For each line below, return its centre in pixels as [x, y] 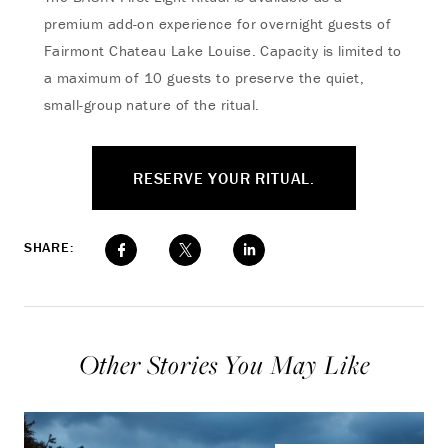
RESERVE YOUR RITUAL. [224, 178]
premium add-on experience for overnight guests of [218, 23]
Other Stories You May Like [224, 364]
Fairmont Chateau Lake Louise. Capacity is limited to [223, 50]
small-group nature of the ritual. [152, 104]
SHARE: [49, 247]
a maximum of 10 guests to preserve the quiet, [204, 77]
